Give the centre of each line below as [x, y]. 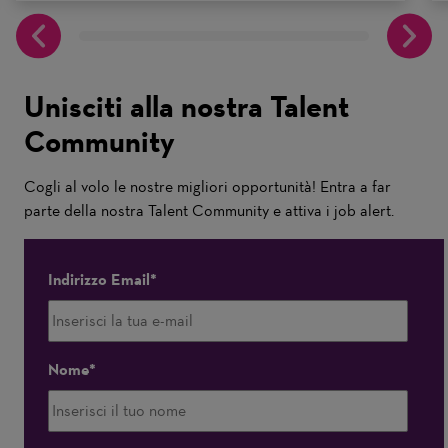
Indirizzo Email [99, 279]
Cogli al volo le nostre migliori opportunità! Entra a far [207, 186]
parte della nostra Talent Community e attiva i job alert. [209, 210]
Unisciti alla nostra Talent [186, 106]
